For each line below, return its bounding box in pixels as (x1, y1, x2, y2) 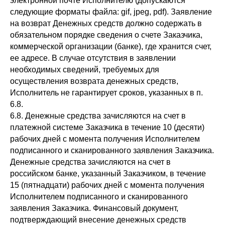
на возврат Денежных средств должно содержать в (10, 19, 202, 28)
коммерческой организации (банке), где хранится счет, (10, 42, 211, 51)
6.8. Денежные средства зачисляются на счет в (10, 111, 186, 120)
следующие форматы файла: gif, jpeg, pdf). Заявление (10, 8, 212, 16)
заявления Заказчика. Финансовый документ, (10, 204, 178, 212)
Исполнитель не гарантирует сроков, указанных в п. (10, 88, 203, 97)
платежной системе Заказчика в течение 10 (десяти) (10, 123, 204, 132)
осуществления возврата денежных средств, (10, 77, 178, 85)
